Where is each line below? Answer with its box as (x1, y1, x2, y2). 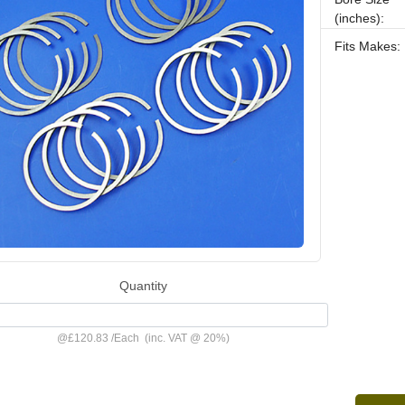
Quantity (119, 278, 168, 293)
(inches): (334, 11, 385, 25)
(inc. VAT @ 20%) (139, 332, 231, 345)
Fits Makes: (334, 39, 401, 53)
